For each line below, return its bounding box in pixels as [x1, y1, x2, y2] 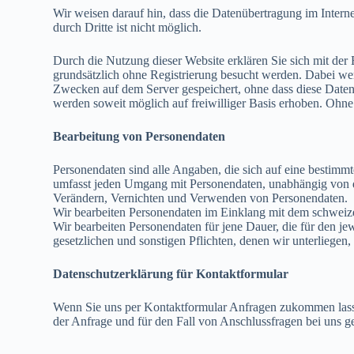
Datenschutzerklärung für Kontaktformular [53, 267, 289, 281]
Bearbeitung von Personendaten [53, 130, 226, 143]
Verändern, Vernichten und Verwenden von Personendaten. [53, 191, 348, 205]
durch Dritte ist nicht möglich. [53, 21, 202, 34]
